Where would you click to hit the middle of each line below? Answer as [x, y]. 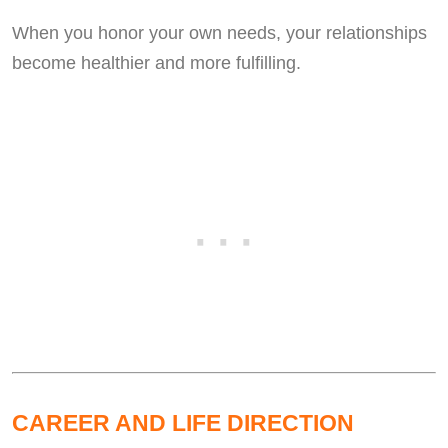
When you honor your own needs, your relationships [219, 33]
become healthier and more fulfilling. [156, 63]
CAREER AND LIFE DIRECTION [183, 423]
